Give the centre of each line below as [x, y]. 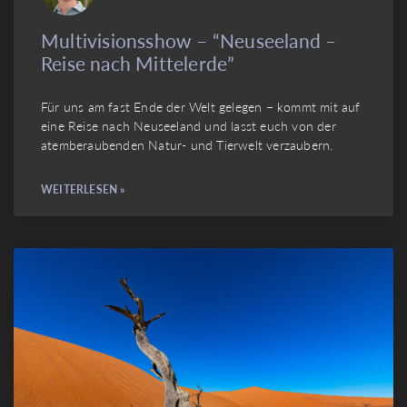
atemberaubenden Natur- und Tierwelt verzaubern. [187, 145]
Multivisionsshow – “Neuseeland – [189, 41]
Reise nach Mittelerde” [138, 64]
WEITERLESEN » [83, 190]
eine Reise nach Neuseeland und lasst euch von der [189, 126]
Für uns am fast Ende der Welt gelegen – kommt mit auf [201, 107]
